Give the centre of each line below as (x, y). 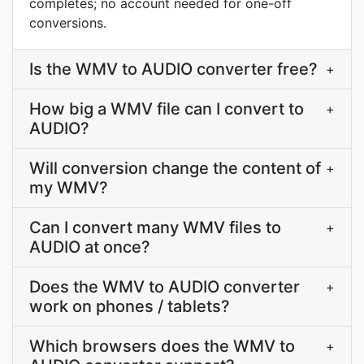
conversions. (68, 23)
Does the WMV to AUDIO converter (165, 287)
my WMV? (69, 188)
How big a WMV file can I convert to (167, 109)
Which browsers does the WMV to (162, 346)
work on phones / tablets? (130, 306)
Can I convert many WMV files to (155, 227)
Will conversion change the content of (175, 168)
